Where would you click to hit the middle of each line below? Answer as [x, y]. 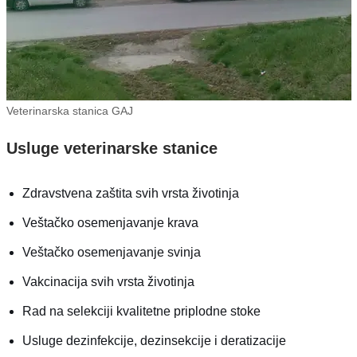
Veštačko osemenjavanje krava [110, 223]
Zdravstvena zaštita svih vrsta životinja [130, 194]
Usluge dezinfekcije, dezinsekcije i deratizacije [154, 341]
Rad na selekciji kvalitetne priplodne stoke [141, 312]
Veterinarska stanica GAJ [69, 111]
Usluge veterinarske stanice [112, 149]
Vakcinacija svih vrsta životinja [108, 282]
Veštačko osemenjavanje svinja [111, 253]
